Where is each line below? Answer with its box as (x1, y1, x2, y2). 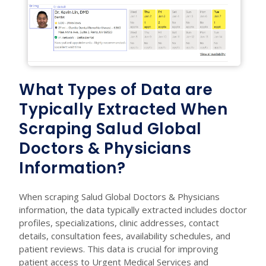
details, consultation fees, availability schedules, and (19, 229, 230, 242)
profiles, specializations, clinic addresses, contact (19, 216, 219, 229)
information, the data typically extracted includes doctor (19, 203, 247, 216)
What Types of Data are (19, 78, 213, 100)
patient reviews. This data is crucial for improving (19, 242, 218, 255)
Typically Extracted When (19, 98, 227, 120)
